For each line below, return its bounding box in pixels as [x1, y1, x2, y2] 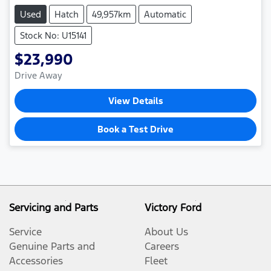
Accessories [9, 253, 63, 267]
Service [9, 224, 42, 238]
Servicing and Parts [9, 200, 98, 214]
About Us [145, 224, 188, 238]
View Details [108, 94, 163, 106]
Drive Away [15, 69, 62, 81]
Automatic [144, 8, 186, 20]
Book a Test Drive [97, 123, 174, 135]
